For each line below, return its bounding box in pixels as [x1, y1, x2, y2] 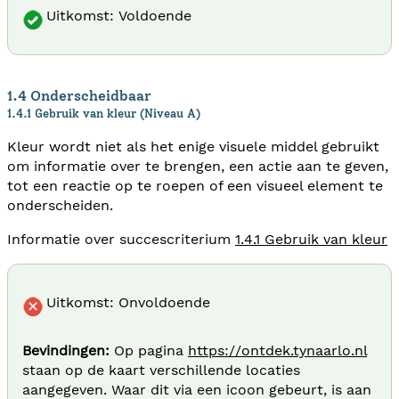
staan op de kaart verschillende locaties [22, 361, 300, 379]
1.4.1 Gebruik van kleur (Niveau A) [7, 105, 200, 120]
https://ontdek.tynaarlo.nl [188, 341, 367, 359]
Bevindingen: [22, 341, 110, 359]
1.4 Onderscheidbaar [7, 86, 151, 104]
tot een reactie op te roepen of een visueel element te [7, 176, 383, 194]
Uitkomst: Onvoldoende [46, 293, 211, 311]
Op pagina [110, 341, 188, 359]
